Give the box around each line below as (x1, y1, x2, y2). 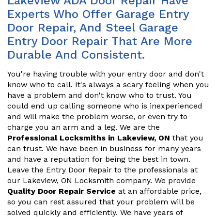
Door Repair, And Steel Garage (7, 21, 178, 34)
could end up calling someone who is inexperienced (7, 101, 202, 110)
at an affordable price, (116, 186, 201, 196)
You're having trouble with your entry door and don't (7, 69, 204, 78)
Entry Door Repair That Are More (7, 34, 192, 48)
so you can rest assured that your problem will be (7, 197, 195, 206)
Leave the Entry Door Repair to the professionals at (7, 165, 198, 174)
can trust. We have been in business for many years (7, 144, 201, 153)
